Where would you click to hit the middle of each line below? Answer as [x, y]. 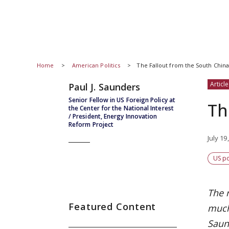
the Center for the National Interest [121, 108]
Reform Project [91, 124]
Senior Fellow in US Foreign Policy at [122, 100]
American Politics [97, 65]
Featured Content [112, 207]
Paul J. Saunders [105, 87]
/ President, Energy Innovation [113, 116]
